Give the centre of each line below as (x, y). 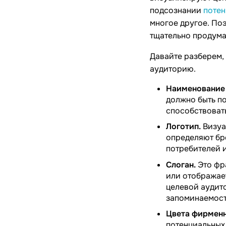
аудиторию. (173, 69)
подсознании (177, 10)
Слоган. (181, 164)
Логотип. (183, 127)
